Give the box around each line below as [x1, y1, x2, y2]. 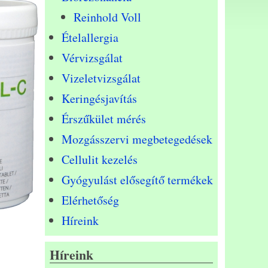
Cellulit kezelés [62, 151, 138, 167]
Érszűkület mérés [62, 110, 146, 127]
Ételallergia [62, 29, 118, 45]
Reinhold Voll [74, 8, 141, 25]
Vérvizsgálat [62, 49, 123, 66]
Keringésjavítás [62, 90, 137, 106]
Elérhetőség [62, 191, 119, 208]
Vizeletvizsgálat [62, 69, 141, 86]
